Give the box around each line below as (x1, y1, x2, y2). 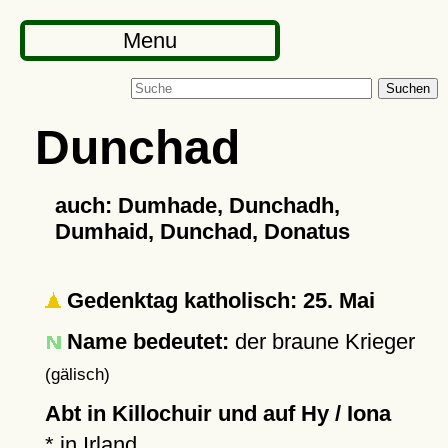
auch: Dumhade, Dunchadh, (54, 193, 340, 218)
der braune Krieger (228, 329, 415, 354)
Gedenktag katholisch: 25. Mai (60, 288, 375, 313)
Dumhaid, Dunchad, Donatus (54, 219, 350, 244)
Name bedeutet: (66, 329, 229, 354)
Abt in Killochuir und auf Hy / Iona (44, 401, 391, 426)
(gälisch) (44, 365, 110, 383)
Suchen (386, 81, 430, 96)
